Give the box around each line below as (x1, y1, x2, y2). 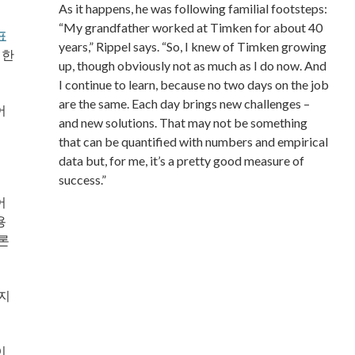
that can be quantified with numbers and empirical (58, 134, 328, 149)
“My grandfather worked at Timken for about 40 (58, 20, 323, 35)
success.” (58, 172, 106, 187)
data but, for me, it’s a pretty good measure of (58, 153, 304, 168)
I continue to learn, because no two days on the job (58, 77, 329, 92)
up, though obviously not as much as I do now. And (58, 58, 326, 73)
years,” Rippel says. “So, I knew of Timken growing (58, 39, 326, 54)
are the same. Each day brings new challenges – (58, 96, 310, 111)
